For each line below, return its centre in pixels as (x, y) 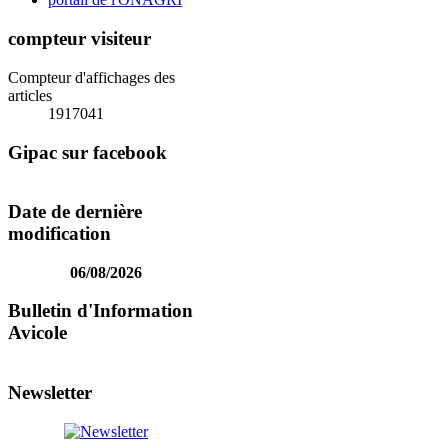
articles (30, 95)
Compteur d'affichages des (91, 77)
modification (59, 234)
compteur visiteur (79, 39)
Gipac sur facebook (87, 152)
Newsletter (50, 392)
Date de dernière (75, 212)
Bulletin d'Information (100, 311)
